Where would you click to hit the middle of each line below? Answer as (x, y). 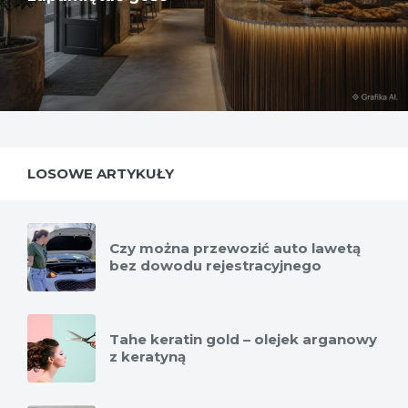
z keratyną (148, 357)
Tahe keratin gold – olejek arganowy (243, 340)
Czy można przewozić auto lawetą (235, 249)
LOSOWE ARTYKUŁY (101, 174)
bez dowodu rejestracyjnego (215, 266)
